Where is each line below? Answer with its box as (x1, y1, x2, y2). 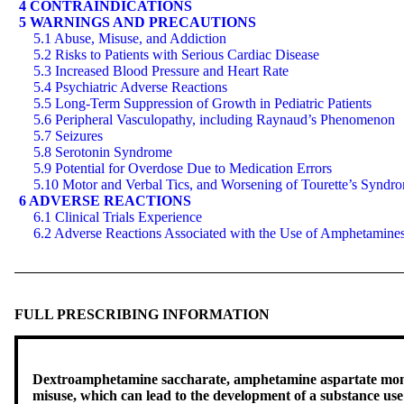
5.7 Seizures (33, 127, 103, 143)
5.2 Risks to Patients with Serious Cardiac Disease (33, 46, 319, 62)
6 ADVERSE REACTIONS (19, 192, 191, 208)
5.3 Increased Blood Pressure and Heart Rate (33, 62, 289, 78)
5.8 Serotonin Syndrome (33, 143, 172, 160)
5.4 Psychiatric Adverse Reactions (33, 78, 227, 95)
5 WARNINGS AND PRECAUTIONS (19, 14, 256, 30)
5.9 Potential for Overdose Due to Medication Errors (33, 160, 332, 176)
